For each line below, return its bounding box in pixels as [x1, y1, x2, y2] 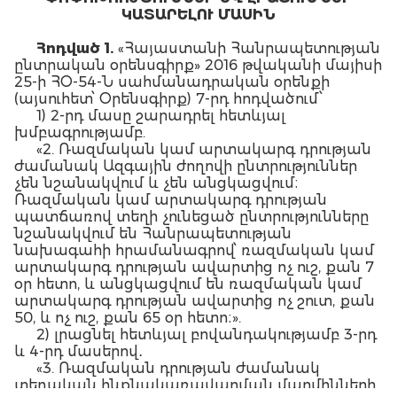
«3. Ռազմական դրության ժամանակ [36, 360, 320, 377]
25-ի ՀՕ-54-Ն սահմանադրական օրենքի [14, 74, 330, 90]
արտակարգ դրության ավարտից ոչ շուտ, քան [14, 292, 375, 309]
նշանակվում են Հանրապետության [14, 225, 292, 242]
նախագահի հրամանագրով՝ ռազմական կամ [14, 242, 374, 259]
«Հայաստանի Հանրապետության [118, 40, 380, 57]
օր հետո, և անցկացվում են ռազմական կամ [14, 276, 362, 292]
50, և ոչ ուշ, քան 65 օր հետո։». [14, 309, 241, 326]
